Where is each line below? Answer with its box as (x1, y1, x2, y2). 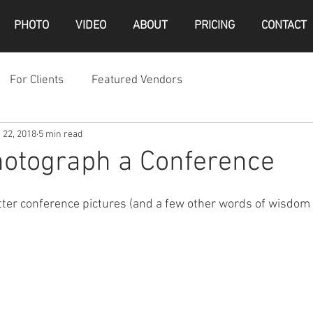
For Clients (10, 73, 64, 87)
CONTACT (261, 19, 307, 33)
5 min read (38, 128, 82, 140)
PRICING (194, 19, 235, 33)
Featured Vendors (92, 73, 182, 87)
